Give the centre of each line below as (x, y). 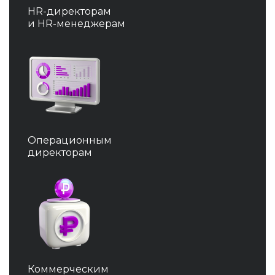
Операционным (70, 141)
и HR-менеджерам (76, 24)
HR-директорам (69, 12)
